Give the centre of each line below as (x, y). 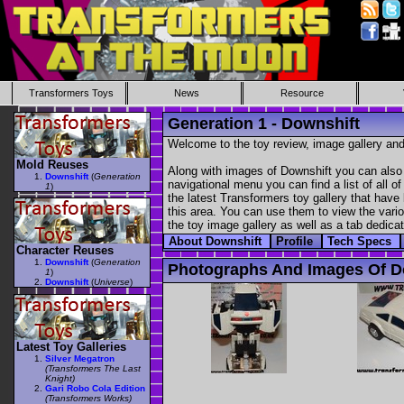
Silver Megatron (80, 358)
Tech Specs (361, 242)
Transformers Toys (72, 93)
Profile (296, 242)
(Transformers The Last (93, 368)
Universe (112, 282)
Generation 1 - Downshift (264, 123)
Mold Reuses (52, 164)
